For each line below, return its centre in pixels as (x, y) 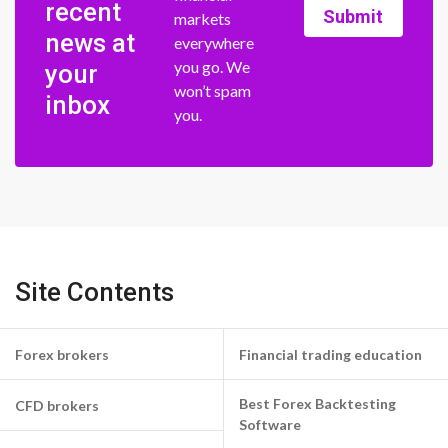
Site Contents (94, 292)
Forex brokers (62, 355)
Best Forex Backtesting (317, 404)
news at (90, 43)
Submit (353, 16)
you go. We (212, 67)
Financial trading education (330, 355)
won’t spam (213, 91)
